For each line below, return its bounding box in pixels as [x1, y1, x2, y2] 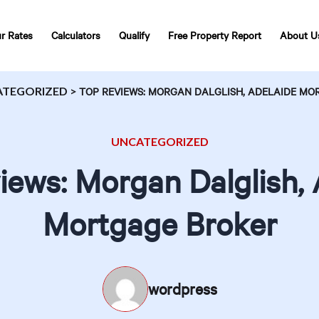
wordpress [147, 278, 217, 299]
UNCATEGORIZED [110, 135, 209, 148]
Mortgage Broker [42, 202, 277, 244]
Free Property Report [168, 28, 261, 42]
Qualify [119, 28, 150, 42]
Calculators [51, 28, 100, 42]
